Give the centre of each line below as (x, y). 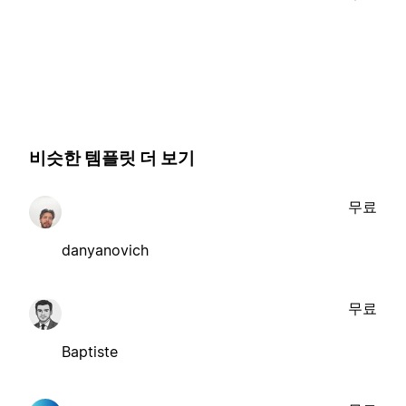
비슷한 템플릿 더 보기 (112, 159)
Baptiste (90, 351)
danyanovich (105, 250)
